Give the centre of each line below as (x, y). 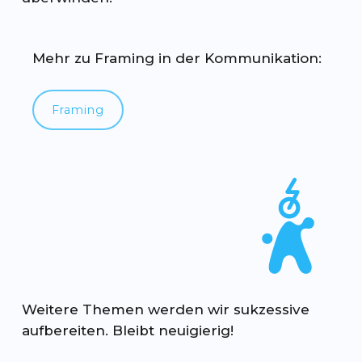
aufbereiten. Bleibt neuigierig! (128, 331)
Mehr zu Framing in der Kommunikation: (177, 59)
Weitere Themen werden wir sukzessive (166, 310)
